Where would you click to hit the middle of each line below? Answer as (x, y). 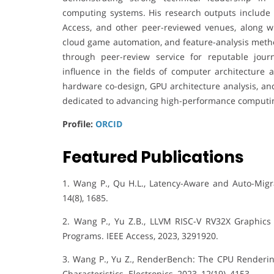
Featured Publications (153, 157)
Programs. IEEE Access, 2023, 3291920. (140, 235)
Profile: (79, 124)
